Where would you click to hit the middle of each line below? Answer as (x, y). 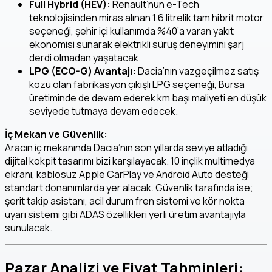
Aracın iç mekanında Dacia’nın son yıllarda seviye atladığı (126, 148)
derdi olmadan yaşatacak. (85, 58)
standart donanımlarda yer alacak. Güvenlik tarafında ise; (129, 188)
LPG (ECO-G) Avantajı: (83, 71)
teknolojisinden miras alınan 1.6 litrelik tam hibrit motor (146, 18)
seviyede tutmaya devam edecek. (104, 111)
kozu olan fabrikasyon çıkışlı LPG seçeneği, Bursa (137, 85)
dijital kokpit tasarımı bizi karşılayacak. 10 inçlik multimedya (130, 161)
